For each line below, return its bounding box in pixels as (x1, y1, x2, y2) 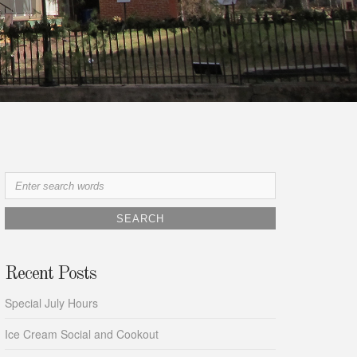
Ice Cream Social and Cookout (5, 326, 159, 343)
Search (4, 172, 40, 189)
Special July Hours (5, 295, 98, 312)
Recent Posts (5, 265, 96, 284)
